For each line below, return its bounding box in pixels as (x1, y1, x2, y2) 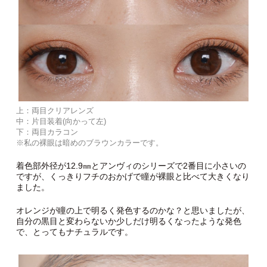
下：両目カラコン (15, 128, 78, 136)
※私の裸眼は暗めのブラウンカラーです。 (15, 138, 163, 147)
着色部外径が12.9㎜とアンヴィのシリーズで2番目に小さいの (15, 161, 246, 170)
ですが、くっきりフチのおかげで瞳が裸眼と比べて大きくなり (15, 172, 250, 181)
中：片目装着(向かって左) (15, 117, 106, 126)
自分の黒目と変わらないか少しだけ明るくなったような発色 (15, 216, 241, 226)
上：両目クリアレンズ (15, 106, 94, 115)
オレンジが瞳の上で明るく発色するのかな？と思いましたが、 (15, 206, 250, 215)
